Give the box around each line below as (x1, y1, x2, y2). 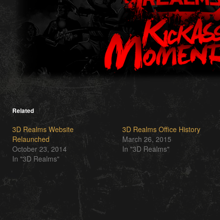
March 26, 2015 (122, 134, 172, 144)
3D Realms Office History (122, 124, 201, 135)
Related (12, 106, 34, 115)
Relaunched (12, 134, 50, 144)
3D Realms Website (12, 124, 74, 135)
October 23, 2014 (12, 144, 67, 154)
